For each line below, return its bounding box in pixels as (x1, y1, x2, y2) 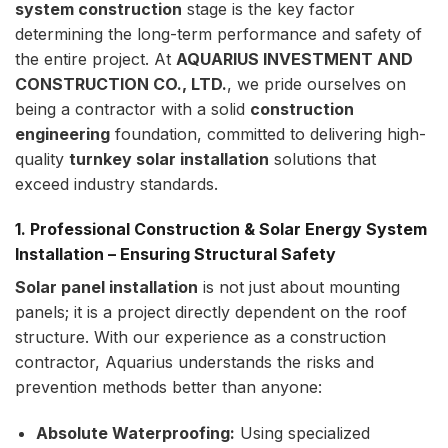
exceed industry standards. (15, 173, 218, 194)
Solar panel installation (15, 277, 198, 298)
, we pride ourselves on (227, 73, 406, 94)
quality (15, 148, 69, 169)
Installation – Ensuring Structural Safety (15, 244, 336, 265)
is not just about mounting (198, 277, 400, 298)
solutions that (269, 148, 376, 169)
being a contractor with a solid (15, 98, 250, 119)
